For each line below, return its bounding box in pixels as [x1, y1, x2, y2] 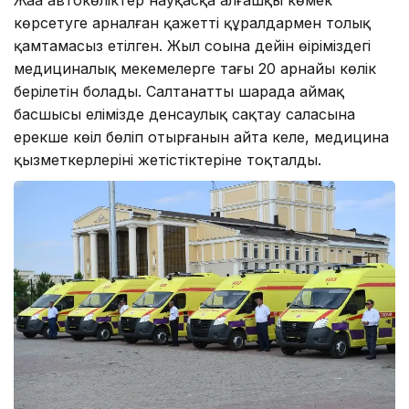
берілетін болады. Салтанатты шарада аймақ [14, 81, 344, 100]
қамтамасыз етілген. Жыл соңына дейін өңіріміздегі [14, 36, 371, 55]
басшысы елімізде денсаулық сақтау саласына [14, 104, 355, 123]
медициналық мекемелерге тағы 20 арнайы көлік [14, 58, 376, 78]
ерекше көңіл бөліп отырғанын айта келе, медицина [14, 127, 389, 146]
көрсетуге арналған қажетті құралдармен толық [14, 13, 371, 32]
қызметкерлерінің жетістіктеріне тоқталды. [14, 150, 321, 169]
